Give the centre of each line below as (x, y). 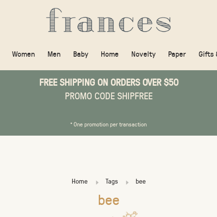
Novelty (143, 54)
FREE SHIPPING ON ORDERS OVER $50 (108, 82)
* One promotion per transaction (108, 124)
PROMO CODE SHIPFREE (108, 95)
